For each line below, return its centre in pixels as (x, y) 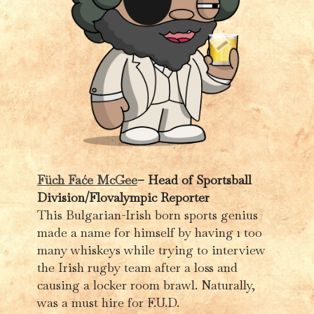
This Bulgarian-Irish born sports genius (147, 214)
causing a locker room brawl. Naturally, (146, 285)
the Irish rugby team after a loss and (137, 267)
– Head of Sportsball (194, 179)
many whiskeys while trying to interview (151, 250)
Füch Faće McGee (87, 179)
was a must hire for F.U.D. (108, 302)
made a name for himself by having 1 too (149, 232)
